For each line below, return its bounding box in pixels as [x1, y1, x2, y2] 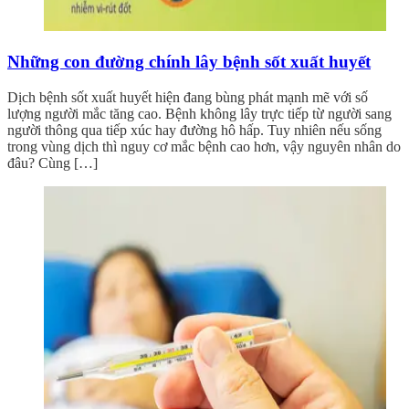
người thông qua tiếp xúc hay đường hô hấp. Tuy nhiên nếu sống [7, 121, 382, 138]
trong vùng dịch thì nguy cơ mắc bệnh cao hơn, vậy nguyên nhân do [7, 138, 401, 154]
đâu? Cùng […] [7, 154, 98, 171]
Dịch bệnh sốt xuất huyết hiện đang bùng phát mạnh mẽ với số [7, 89, 368, 105]
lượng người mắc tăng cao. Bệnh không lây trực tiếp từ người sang [7, 105, 392, 121]
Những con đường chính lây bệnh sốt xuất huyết [7, 52, 371, 72]
